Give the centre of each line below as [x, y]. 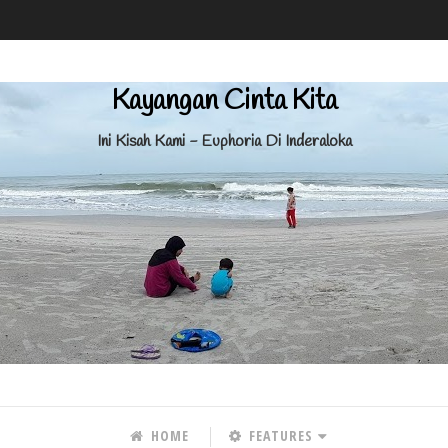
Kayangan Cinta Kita [224, 101]
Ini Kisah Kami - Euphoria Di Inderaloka [224, 142]
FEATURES [279, 435]
